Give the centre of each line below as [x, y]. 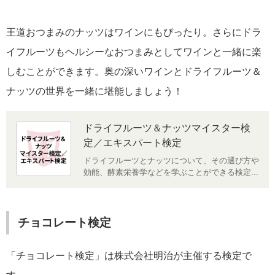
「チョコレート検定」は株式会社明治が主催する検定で [129, 255]
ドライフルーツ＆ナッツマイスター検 [167, 128]
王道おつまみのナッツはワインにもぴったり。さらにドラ [134, 33]
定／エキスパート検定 [133, 143]
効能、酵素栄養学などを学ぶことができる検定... [171, 172]
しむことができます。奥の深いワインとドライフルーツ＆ [134, 72]
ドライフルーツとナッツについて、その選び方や [171, 161]
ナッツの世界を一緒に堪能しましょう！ [95, 91]
